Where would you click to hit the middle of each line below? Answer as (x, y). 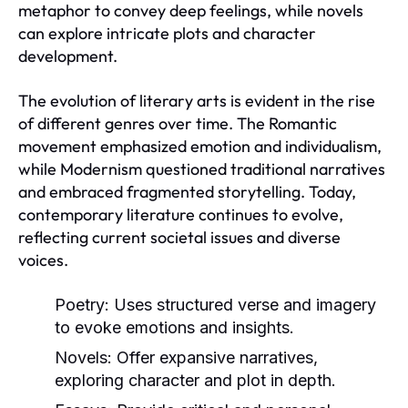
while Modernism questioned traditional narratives (202, 168)
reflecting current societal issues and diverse (179, 237)
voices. (43, 260)
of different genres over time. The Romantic (178, 123)
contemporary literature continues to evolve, (181, 214)
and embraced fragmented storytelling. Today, (187, 191)
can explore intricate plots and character (167, 33)
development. (68, 56)
